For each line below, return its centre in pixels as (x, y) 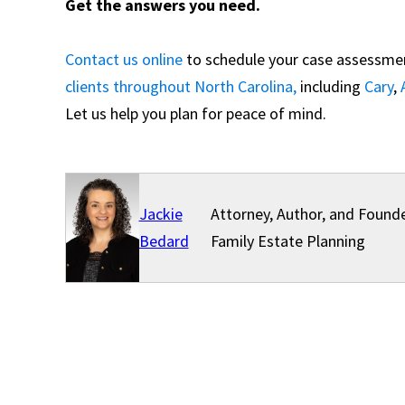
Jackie (160, 214)
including (330, 86)
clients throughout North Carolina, (181, 86)
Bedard (164, 241)
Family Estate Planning (288, 241)
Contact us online (124, 59)
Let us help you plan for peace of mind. (196, 113)
